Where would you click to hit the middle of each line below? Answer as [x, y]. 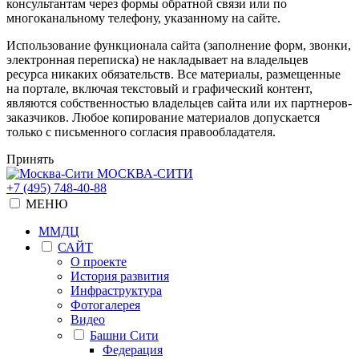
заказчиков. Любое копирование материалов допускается [163, 117]
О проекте [99, 261]
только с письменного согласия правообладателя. [141, 131]
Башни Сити [124, 335]
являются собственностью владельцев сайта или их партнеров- [179, 103]
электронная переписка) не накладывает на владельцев [157, 59]
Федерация [133, 349]
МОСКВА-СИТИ [145, 173]
